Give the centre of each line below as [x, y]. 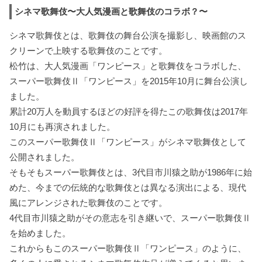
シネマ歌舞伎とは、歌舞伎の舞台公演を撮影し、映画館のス [128, 36]
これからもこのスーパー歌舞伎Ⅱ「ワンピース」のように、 [128, 249]
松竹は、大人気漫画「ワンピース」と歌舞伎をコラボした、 [128, 66]
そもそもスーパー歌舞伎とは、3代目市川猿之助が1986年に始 [131, 173]
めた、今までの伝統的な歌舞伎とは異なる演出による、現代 [128, 188]
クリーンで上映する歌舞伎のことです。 [89, 51]
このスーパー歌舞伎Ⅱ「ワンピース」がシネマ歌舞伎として [128, 142]
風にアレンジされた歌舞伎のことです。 [89, 203]
